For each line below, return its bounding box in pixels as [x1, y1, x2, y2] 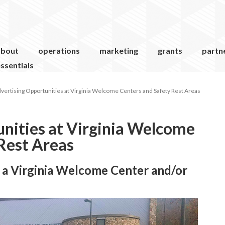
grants [158, 46, 182, 55]
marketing [99, 46, 138, 55]
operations [38, 46, 80, 55]
